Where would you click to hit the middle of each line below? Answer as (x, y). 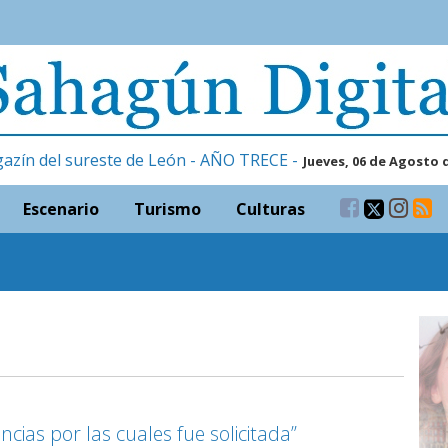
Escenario (61, 209)
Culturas (270, 209)
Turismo (167, 209)
